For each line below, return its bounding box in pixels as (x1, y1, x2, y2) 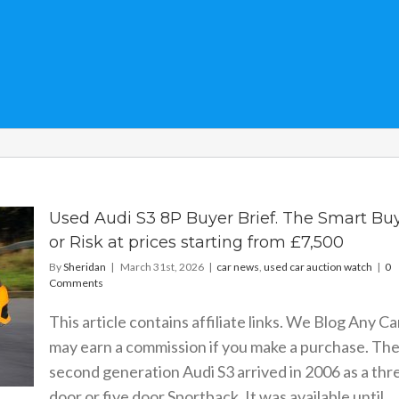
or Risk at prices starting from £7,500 (48, 232, 344, 252)
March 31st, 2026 (119, 260, 204, 273)
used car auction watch (263, 260, 372, 273)
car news (216, 260, 259, 273)
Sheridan (62, 260, 106, 273)
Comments (48, 276, 103, 289)
